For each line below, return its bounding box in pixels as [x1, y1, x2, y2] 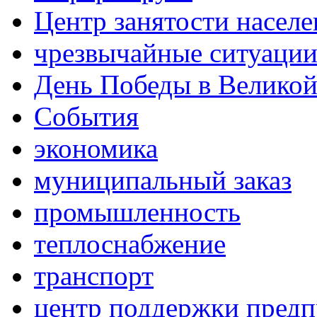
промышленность [34, 197, 241, 228]
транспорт [34, 260, 154, 292]
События [34, 101, 139, 132]
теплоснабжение [34, 229, 226, 260]
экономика [34, 133, 158, 164]
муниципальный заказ [34, 165, 292, 196]
